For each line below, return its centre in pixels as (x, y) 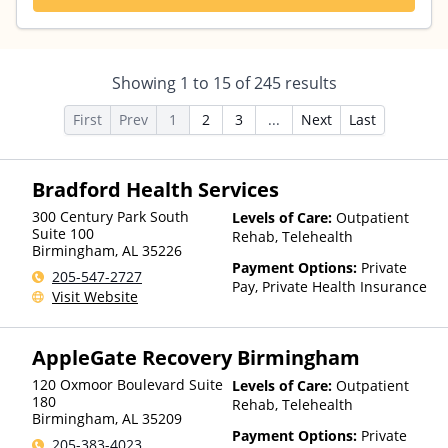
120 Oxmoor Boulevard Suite (127, 384)
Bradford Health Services (155, 189)
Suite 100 (63, 233)
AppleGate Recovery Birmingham (196, 357)
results (308, 83)
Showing (145, 83)
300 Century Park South (110, 216)
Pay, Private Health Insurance (329, 286)
